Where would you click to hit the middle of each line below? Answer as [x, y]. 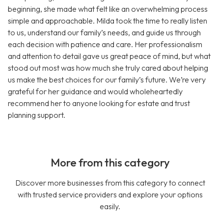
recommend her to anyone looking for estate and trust [99, 103]
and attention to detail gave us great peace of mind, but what [109, 56]
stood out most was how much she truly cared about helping [108, 68]
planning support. [37, 115]
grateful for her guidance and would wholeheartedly [95, 92]
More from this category [110, 163]
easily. [110, 206]
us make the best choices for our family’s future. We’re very [107, 80]
